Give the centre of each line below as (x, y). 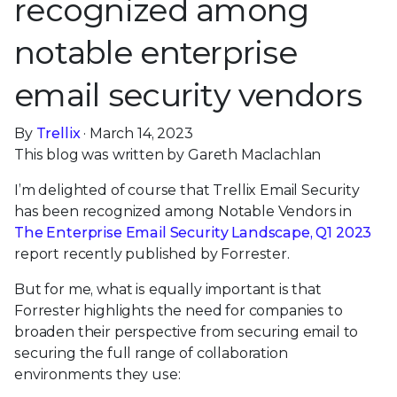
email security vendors (188, 95)
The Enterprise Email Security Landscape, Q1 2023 (193, 233)
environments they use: (97, 375)
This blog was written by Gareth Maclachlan (168, 155)
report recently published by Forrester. (152, 254)
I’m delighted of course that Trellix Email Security (187, 191)
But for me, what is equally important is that (168, 290)
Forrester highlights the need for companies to (179, 311)
